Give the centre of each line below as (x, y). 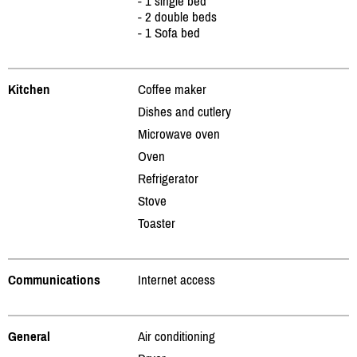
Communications (54, 279)
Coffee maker (172, 89)
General (29, 336)
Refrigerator (168, 178)
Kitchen (29, 89)
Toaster (157, 223)
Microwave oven (179, 133)
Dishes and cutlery (184, 111)
